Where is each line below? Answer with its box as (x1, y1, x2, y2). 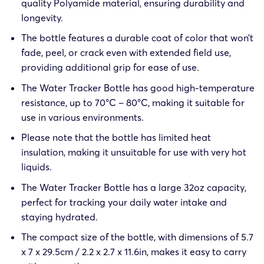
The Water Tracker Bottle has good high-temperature (21, 81, 255, 94)
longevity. (21, 11, 63, 24)
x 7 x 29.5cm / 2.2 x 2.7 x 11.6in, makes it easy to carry (21, 246, 246, 258)
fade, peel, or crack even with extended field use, (21, 47, 231, 59)
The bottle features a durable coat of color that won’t (21, 32, 253, 44)
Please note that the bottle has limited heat (21, 131, 211, 144)
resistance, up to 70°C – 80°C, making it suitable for (21, 96, 245, 108)
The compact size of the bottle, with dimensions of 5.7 (21, 231, 253, 243)
